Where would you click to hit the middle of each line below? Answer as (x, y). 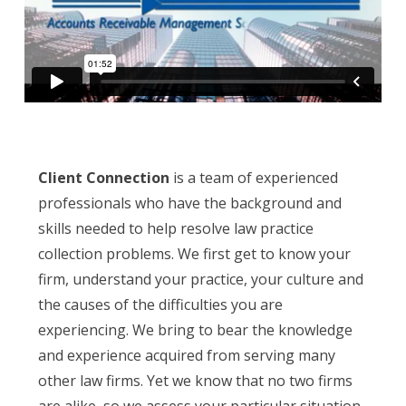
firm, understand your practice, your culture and (200, 280)
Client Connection (103, 178)
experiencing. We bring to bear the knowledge (195, 330)
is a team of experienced (253, 178)
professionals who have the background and (189, 203)
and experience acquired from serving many (186, 356)
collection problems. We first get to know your (194, 254)
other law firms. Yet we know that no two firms (195, 381)
